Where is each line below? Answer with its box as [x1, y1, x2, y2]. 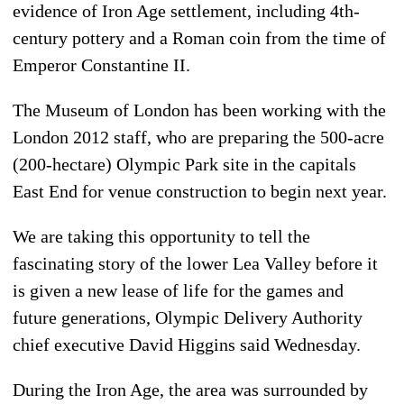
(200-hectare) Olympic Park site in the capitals [13, 153, 356, 174]
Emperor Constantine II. [13, 54, 190, 75]
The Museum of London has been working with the [13, 99, 386, 120]
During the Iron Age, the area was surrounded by [13, 379, 368, 399]
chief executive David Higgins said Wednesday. [13, 334, 361, 354]
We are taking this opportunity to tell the [13, 225, 310, 246]
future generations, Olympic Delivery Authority [13, 307, 363, 327]
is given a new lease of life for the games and [13, 280, 344, 300]
